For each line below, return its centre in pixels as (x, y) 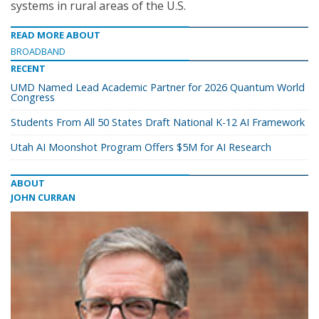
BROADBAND (38, 51)
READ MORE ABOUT (56, 35)
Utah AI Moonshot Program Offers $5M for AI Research (141, 147)
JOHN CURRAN (43, 197)
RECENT (28, 68)
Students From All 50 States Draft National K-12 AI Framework (158, 122)
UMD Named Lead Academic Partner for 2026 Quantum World (158, 87)
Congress (33, 97)
